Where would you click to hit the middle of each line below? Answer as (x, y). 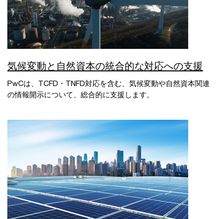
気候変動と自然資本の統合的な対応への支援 (105, 66)
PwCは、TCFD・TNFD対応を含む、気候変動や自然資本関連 (109, 83)
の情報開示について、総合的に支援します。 (81, 94)
